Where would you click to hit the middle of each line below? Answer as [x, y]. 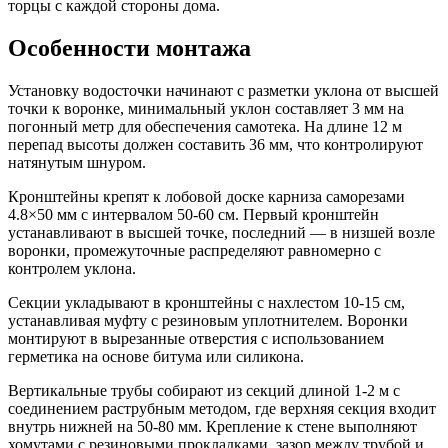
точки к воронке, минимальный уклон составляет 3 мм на [206, 108]
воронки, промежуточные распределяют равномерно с [194, 250]
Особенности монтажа [129, 47]
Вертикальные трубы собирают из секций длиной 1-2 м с [204, 390]
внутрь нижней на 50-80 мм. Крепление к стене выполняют [212, 426]
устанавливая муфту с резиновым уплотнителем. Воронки [208, 320]
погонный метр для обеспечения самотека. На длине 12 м [205, 126]
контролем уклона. [72, 268]
